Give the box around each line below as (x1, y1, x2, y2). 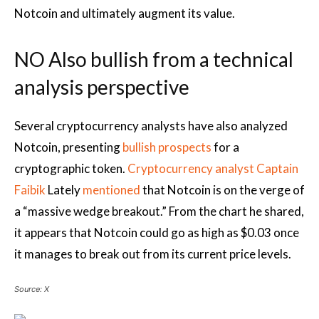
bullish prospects (122, 140, 211, 155)
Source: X (14, 284, 49, 294)
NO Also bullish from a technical (14, 47, 293, 71)
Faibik (14, 182, 46, 197)
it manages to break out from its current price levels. (14, 246, 291, 261)
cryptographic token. (14, 161, 127, 176)
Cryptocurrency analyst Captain (127, 161, 298, 176)
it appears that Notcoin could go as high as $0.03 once (14, 225, 299, 240)
